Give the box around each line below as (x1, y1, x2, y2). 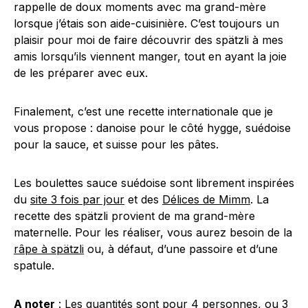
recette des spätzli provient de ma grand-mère (14, 208, 255, 223)
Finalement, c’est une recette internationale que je (14, 104, 273, 118)
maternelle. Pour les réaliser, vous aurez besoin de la (14, 225, 292, 239)
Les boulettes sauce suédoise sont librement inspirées (14, 175, 294, 190)
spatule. (14, 258, 54, 272)
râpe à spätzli (14, 241, 84, 256)
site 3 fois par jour (30, 192, 124, 206)
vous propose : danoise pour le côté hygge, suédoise (14, 120, 291, 135)
